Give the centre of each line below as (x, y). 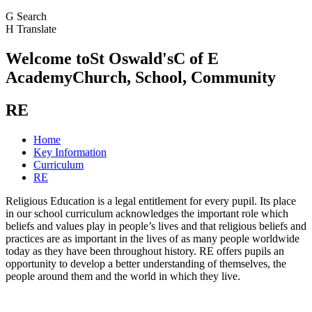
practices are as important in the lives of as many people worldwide (153, 238)
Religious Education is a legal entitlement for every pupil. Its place (151, 201)
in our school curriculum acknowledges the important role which (147, 213)
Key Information (70, 152)
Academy (39, 77)
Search (32, 16)
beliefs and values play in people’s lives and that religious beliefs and (156, 226)
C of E (196, 58)
